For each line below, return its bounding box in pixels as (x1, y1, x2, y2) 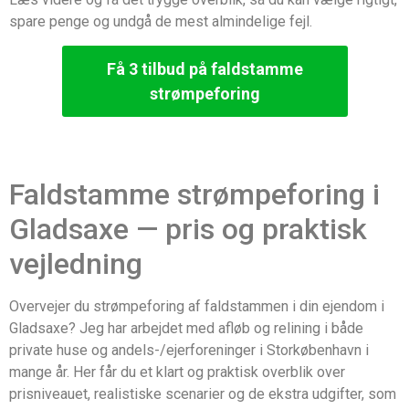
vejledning (9, 246, 142, 282)
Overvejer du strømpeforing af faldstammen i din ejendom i (9, 298, 384, 316)
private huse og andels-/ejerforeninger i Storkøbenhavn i (9, 341, 369, 360)
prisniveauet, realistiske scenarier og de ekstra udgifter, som (9, 385, 396, 404)
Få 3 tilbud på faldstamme (106, 59, 303, 79)
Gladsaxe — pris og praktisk (9, 212, 367, 247)
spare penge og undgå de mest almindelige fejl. (9, 13, 312, 30)
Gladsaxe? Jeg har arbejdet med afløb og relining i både (9, 320, 363, 338)
